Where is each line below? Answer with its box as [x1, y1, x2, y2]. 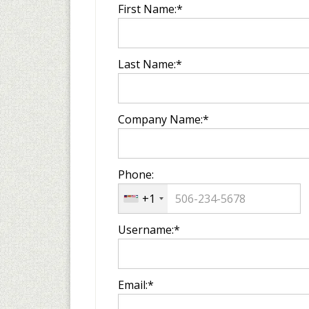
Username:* [118, 222, 180, 237]
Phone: [118, 167, 154, 182]
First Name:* [118, 1, 183, 17]
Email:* [118, 277, 154, 292]
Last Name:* [118, 57, 182, 72]
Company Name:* [118, 112, 209, 127]
